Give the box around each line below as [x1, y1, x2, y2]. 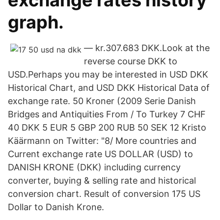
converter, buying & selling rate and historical [8, 175, 196, 186]
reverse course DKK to [84, 56, 177, 66]
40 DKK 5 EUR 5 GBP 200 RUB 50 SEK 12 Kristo [8, 122, 206, 133]
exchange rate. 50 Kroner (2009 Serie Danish [8, 96, 196, 106]
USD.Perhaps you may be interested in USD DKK [8, 69, 208, 80]
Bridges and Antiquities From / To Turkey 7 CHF [8, 109, 206, 119]
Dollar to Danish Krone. [8, 202, 104, 212]
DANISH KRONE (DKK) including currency [8, 162, 181, 172]
